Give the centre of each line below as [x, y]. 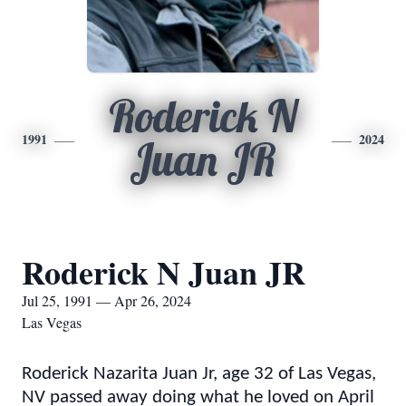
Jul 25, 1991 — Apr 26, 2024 [106, 300]
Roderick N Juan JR [164, 272]
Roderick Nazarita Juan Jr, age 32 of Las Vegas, [199, 374]
